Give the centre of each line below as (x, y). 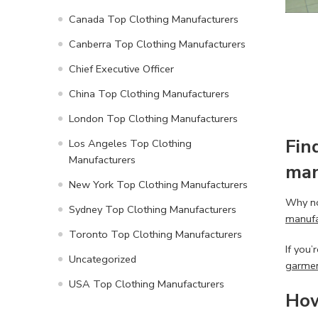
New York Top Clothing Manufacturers (158, 184)
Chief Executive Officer (121, 68)
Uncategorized (103, 259)
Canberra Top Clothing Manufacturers (157, 44)
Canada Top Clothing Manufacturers (154, 19)
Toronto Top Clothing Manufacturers (155, 234)
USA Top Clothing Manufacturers (147, 284)
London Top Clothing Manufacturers (153, 118)
